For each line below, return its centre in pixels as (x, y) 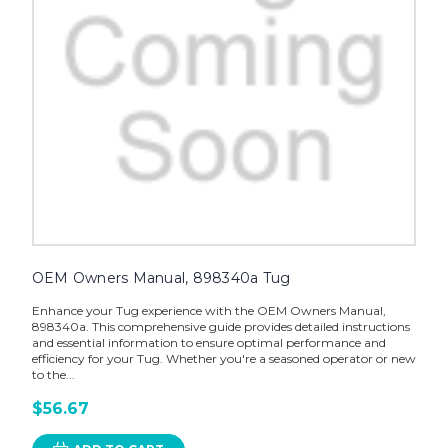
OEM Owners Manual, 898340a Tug (161, 277)
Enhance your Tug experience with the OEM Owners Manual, (208, 310)
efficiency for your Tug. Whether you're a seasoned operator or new (223, 358)
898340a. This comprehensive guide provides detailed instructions (220, 326)
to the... (53, 374)
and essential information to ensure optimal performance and (208, 342)
